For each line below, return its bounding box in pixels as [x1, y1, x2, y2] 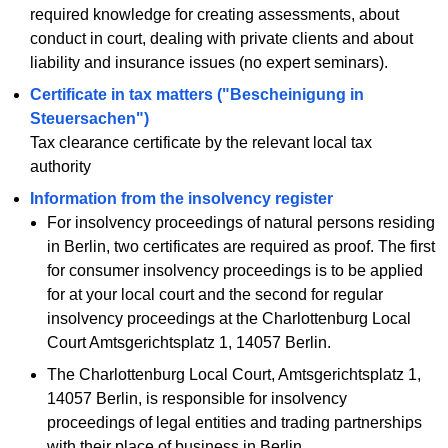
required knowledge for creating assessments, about [29, 5, 399, 23]
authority [29, 157, 91, 175]
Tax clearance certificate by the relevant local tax [29, 133, 372, 151]
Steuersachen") [29, 109, 149, 127]
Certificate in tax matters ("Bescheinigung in [29, 85, 364, 103]
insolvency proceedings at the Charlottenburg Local [47, 309, 412, 327]
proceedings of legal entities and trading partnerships [47, 413, 423, 431]
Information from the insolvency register [29, 189, 333, 207]
